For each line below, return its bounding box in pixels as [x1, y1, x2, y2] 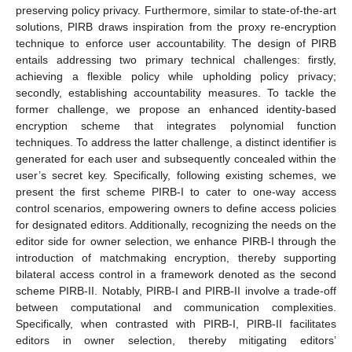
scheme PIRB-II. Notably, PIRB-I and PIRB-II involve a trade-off [16, 284, 336, 297]
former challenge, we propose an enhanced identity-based [16, 102, 336, 115]
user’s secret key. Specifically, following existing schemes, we [16, 168, 336, 181]
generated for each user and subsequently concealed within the [16, 152, 336, 165]
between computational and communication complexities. [16, 300, 336, 313]
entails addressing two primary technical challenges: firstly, [16, 53, 336, 66]
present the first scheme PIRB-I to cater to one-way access [16, 185, 336, 198]
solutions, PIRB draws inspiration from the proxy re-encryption [16, 20, 336, 33]
